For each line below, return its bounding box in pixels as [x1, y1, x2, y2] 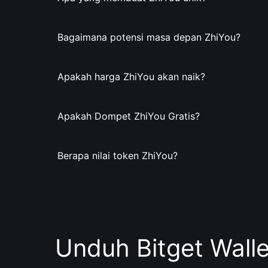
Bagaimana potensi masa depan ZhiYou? [57, 31, 240, 43]
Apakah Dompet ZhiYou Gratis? [57, 110, 200, 122]
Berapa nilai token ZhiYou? [57, 150, 178, 162]
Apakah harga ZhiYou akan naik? [57, 71, 205, 83]
